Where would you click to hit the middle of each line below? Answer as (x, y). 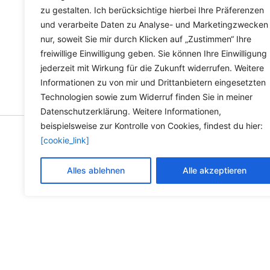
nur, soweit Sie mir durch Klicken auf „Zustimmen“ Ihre (146, 39)
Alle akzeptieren (215, 170)
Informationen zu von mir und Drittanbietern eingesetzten (153, 82)
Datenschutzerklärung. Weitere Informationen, (131, 111)
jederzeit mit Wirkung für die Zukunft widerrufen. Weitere (152, 68)
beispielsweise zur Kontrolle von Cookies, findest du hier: (152, 126)
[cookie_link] (65, 140)
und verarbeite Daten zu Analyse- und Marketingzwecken (154, 24)
